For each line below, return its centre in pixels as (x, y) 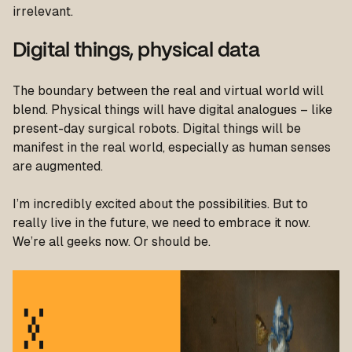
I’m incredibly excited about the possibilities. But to (160, 204)
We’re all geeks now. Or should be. (112, 242)
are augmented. (58, 166)
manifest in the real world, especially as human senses (172, 147)
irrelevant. (43, 11)
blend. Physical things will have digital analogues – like (172, 110)
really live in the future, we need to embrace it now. (161, 223)
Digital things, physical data (136, 51)
